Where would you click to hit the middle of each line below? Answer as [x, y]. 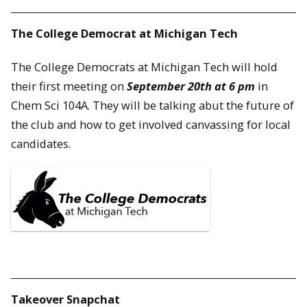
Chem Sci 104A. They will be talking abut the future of [152, 106]
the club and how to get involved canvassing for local [151, 125]
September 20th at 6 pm [191, 86]
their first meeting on [69, 86]
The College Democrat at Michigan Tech [124, 34]
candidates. [41, 144]
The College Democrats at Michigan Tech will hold [144, 67]
